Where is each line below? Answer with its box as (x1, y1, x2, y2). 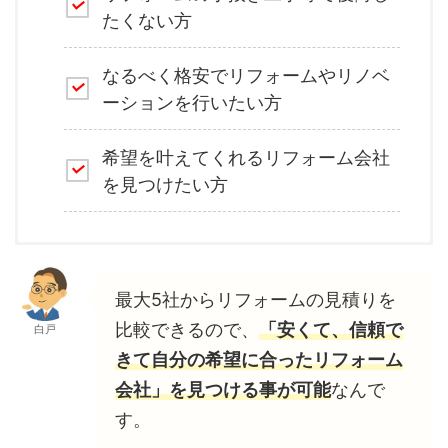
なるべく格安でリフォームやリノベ (102, 64, 390, 86)
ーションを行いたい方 (102, 91, 282, 113)
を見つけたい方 (102, 173, 228, 195)
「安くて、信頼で (259, 319, 403, 341)
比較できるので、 (115, 319, 259, 341)
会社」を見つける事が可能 (115, 379, 331, 401)
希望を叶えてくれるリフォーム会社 (102, 146, 390, 168)
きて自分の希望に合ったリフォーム (115, 349, 403, 371)
